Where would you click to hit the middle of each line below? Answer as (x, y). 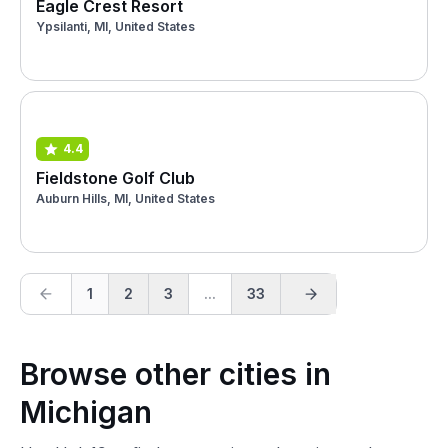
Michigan (86, 412)
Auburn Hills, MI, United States (125, 198)
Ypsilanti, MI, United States (115, 26)
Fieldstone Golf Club (115, 177)
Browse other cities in (175, 374)
